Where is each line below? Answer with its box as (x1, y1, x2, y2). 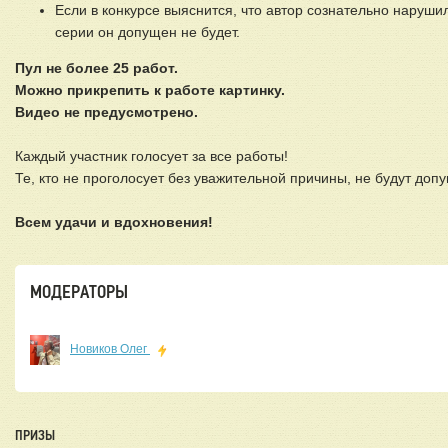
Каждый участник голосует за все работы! (15, 148, 288, 165)
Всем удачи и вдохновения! (15, 214, 213, 231)
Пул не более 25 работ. (15, 60, 178, 77)
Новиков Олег (70, 342, 150, 357)
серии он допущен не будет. (55, 24, 240, 41)
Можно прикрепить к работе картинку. (15, 82, 285, 99)
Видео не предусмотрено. (15, 104, 198, 121)
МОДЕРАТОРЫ (30, 282, 128, 303)
